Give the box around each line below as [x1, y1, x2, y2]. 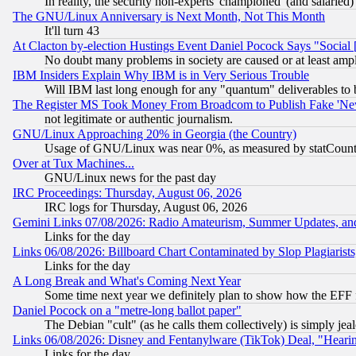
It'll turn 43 [44, 24, 99, 38]
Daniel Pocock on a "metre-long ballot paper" [13, 304, 242, 318]
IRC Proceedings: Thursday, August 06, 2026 [13, 186, 242, 200]
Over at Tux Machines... [13, 157, 134, 171]
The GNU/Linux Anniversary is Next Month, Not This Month [13, 10, 325, 24]
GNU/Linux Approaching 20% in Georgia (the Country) [13, 127, 296, 141]
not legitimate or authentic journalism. [44, 112, 233, 126]
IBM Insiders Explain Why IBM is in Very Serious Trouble [13, 68, 309, 83]
